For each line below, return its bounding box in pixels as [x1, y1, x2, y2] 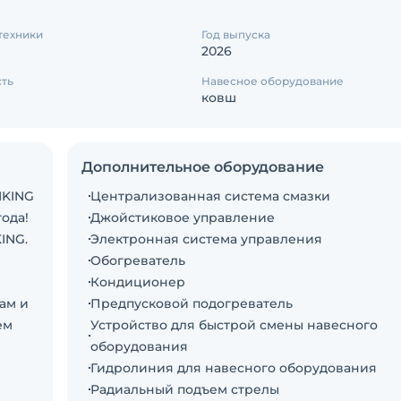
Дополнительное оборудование [81, 158, 324, 175]
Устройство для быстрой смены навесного [90, 317, 378, 333]
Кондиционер [90, 274, 185, 290]
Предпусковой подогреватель [90, 295, 293, 311]
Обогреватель [90, 252, 185, 269]
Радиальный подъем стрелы [90, 381, 279, 397]
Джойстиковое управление [90, 209, 275, 226]
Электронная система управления [90, 231, 322, 247]
